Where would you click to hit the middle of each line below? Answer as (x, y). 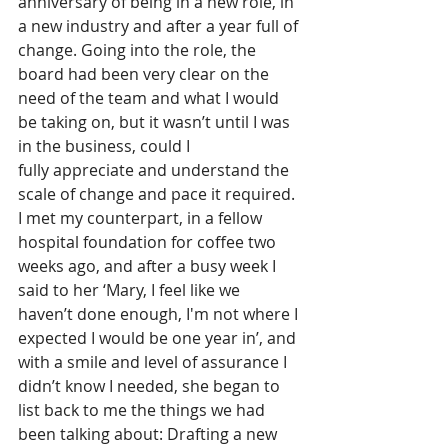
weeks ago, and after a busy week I (149, 265)
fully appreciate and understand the (155, 169)
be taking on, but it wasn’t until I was (156, 121)
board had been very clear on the (145, 73)
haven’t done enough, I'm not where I (160, 313)
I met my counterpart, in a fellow (142, 217)
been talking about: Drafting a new (149, 433)
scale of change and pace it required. (158, 193)
